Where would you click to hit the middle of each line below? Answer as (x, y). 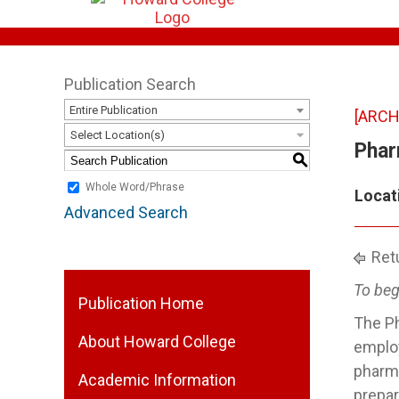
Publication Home (141, 303)
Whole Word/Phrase (135, 187)
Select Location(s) (118, 135)
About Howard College (157, 342)
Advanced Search (126, 212)
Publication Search (130, 84)
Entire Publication (114, 110)
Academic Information (157, 380)
